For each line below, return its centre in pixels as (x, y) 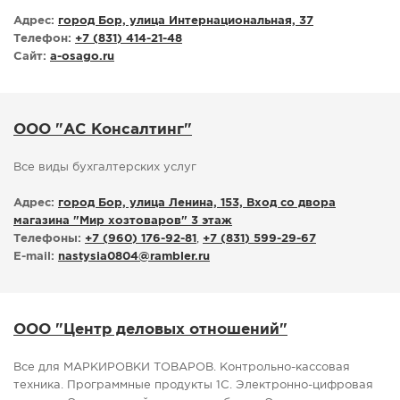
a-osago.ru (82, 57)
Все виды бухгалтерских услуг (105, 168)
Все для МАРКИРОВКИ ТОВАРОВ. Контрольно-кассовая (182, 368)
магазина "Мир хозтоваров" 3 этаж (123, 221)
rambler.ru (180, 257)
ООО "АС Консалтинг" (103, 130)
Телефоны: (47, 239)
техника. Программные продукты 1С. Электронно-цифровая (193, 386)
